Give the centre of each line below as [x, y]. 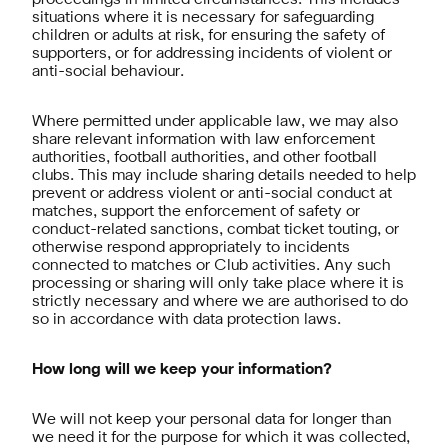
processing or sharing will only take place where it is [218, 284]
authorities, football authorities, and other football [204, 158]
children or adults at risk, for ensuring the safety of [208, 36]
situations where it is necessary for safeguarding [203, 18]
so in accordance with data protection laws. [186, 320]
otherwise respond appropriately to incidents [191, 248]
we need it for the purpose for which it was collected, [221, 438]
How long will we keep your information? [182, 370]
